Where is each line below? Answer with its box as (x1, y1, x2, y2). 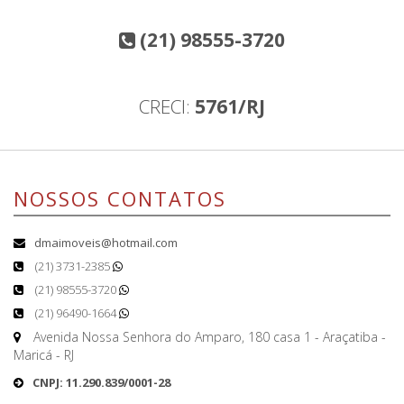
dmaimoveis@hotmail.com (34, 234, 178, 252)
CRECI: (139, 94, 195, 120)
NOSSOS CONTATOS (14, 185, 226, 213)
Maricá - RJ (14, 346, 74, 364)
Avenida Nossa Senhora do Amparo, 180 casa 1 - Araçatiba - (30, 328, 386, 346)
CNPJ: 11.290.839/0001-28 (32, 374, 170, 391)
